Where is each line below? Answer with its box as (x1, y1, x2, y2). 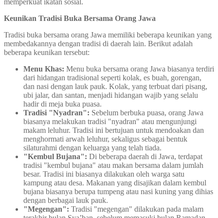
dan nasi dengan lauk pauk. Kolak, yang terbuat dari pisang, (23, 82, 207, 91)
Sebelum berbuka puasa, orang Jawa (90, 108, 203, 117)
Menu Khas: (23, 64, 64, 73)
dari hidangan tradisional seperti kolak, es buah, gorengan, (23, 73, 201, 82)
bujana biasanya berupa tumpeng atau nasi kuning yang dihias (23, 187, 213, 196)
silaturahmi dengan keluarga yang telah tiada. (23, 143, 162, 152)
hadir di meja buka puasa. (23, 99, 102, 108)
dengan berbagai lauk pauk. (23, 196, 108, 204)
